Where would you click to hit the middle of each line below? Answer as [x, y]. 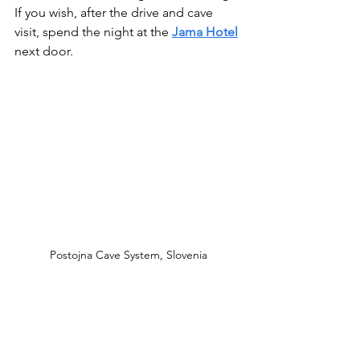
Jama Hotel [205, 32]
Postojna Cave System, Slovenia [129, 254]
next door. [44, 51]
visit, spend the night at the [93, 32]
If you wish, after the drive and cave [115, 13]
